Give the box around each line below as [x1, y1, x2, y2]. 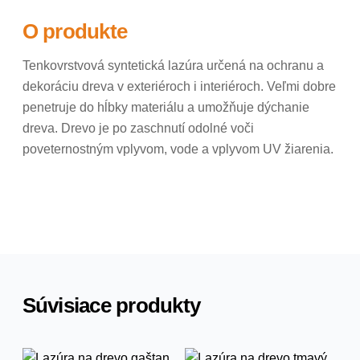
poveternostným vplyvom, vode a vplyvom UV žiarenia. [22, 142, 333, 157]
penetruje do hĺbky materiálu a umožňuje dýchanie [22, 100, 309, 115]
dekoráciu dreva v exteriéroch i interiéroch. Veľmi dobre [22, 80, 336, 94]
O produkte [22, 20, 128, 43]
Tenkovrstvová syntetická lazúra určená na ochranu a [22, 59, 324, 73]
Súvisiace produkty [22, 293, 200, 317]
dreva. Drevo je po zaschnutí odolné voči [22, 121, 254, 136]
